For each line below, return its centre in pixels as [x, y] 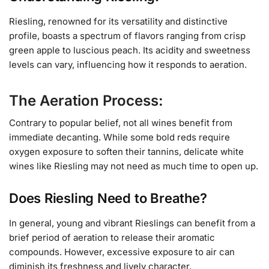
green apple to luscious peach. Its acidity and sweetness [130, 50]
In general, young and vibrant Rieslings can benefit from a [132, 223]
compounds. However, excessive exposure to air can [122, 252]
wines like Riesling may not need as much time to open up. [134, 166]
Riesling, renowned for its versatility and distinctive [118, 21]
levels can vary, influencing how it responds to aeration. [128, 64]
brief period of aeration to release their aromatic [112, 238]
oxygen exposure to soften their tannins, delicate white [126, 151]
